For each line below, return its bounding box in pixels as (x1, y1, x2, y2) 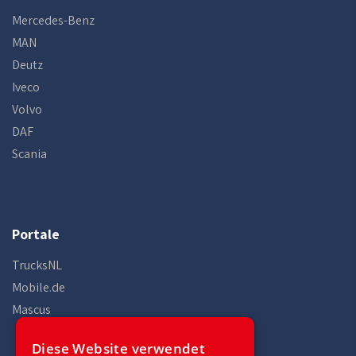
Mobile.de (12, 279, 65, 296)
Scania (12, 145, 47, 162)
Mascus (12, 301, 51, 318)
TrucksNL (12, 257, 62, 273)
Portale (12, 225, 60, 243)
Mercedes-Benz (12, 12, 95, 29)
